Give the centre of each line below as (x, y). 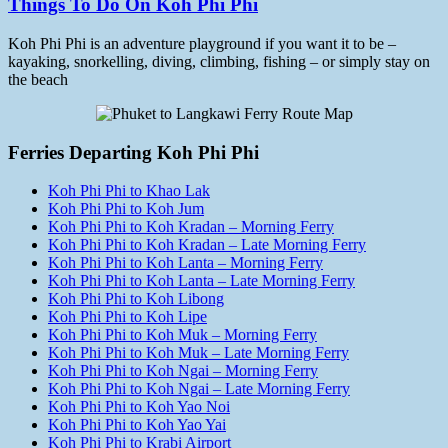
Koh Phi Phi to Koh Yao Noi (139, 407)
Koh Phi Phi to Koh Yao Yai (137, 425)
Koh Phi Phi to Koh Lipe (127, 317)
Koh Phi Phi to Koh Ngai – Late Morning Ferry (199, 389)
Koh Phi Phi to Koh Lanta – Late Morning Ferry (201, 281)
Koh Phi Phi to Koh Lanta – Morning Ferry (185, 263)
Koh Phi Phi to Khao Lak (129, 191)
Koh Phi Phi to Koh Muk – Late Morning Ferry (198, 353)
